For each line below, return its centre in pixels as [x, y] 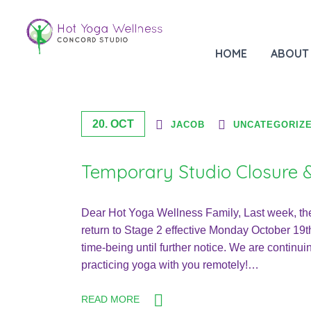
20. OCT [113, 124]
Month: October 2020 [167, 30]
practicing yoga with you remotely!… [170, 265]
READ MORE [110, 299]
